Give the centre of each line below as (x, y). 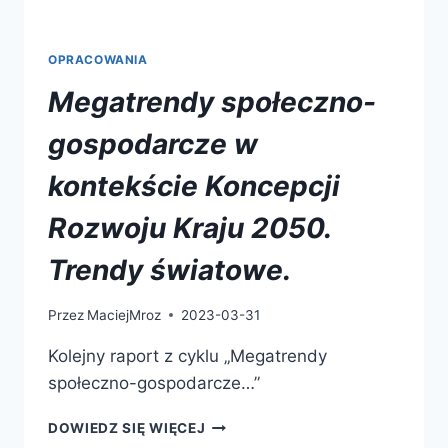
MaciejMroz (124, 314)
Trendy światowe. (169, 270)
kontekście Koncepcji (194, 186)
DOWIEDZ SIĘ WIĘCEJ (127, 427)
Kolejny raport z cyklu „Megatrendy (187, 355)
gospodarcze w (153, 144)
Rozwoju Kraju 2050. (189, 228)
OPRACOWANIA (98, 60)
